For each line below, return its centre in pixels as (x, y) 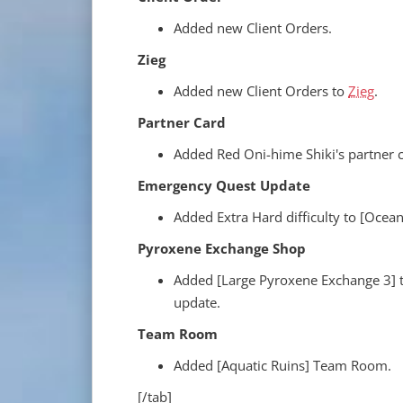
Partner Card (182, 123)
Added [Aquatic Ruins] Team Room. (282, 366)
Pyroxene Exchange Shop (222, 249)
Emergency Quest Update (224, 186)
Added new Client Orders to (261, 91)
